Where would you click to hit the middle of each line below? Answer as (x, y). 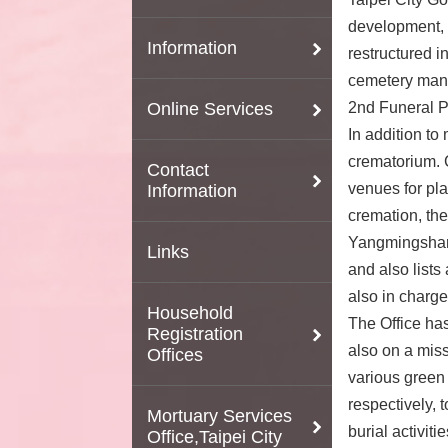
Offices (175, 354)
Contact (178, 169)
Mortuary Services (219, 415)
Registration (195, 333)
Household (190, 312)
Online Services (210, 108)
